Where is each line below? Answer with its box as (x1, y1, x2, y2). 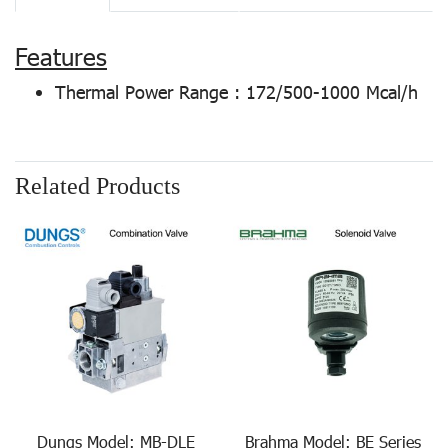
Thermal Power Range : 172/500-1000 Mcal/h (55, 80, 418, 103)
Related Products (15, 173, 180, 199)
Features (15, 40, 107, 72)
